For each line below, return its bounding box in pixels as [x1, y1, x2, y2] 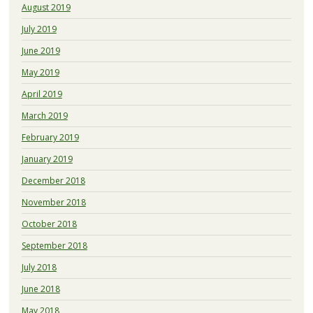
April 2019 [21, 88, 62, 101]
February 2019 [21, 131, 79, 144]
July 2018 [21, 261, 57, 274]
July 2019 [21, 23, 57, 36]
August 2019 [21, 1, 71, 14]
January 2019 [21, 153, 73, 166]
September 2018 [21, 240, 87, 252]
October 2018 [21, 218, 77, 231]
